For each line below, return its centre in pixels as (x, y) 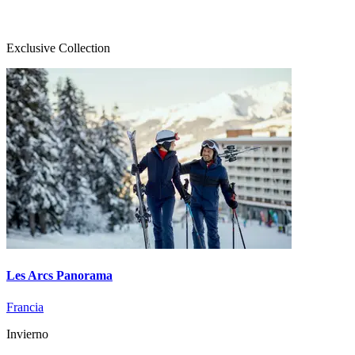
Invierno (27, 334)
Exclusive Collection (58, 48)
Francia (25, 307)
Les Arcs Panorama (59, 276)
